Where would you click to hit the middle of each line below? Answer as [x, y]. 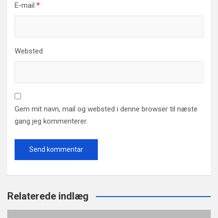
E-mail [26, 6]
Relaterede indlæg [48, 196]
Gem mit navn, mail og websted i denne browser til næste [106, 109]
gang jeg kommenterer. [51, 121]
